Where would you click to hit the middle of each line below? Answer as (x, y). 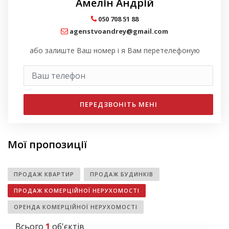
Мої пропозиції (47, 145)
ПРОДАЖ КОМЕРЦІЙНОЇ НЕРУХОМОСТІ (77, 191)
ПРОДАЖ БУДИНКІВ (122, 174)
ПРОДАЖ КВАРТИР (44, 174)
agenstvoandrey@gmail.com (119, 31)
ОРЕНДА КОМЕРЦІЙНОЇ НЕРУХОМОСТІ (76, 207)
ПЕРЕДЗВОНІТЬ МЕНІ (118, 105)
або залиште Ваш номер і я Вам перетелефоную (114, 51)
